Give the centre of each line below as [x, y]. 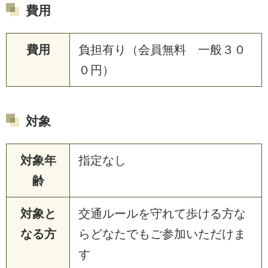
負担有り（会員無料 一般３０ [162, 49]
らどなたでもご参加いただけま [162, 234]
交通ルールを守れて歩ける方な [162, 213]
